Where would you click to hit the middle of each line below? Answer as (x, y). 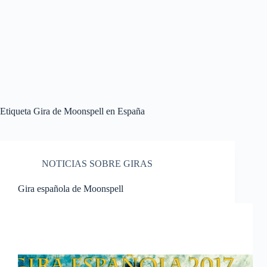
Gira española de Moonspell (71, 189)
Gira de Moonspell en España (88, 111)
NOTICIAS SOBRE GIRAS (97, 164)
